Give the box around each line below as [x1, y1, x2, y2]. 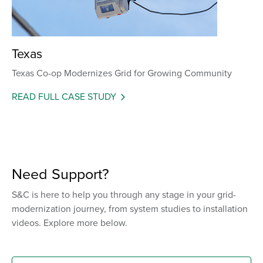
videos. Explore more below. [12, 215, 127, 229]
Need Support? [12, 163, 109, 184]
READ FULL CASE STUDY [12, 89, 116, 103]
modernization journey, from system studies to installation [12, 201, 248, 215]
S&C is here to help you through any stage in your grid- [12, 187, 236, 201]
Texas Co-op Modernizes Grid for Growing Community [12, 66, 232, 79]
